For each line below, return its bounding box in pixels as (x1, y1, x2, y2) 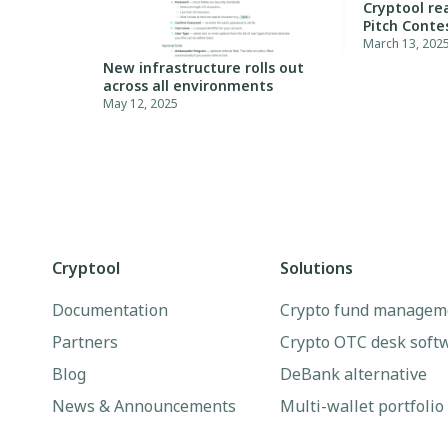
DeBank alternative (280, 363, 427, 385)
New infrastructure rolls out (103, 58, 305, 77)
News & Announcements (52, 395, 236, 417)
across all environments (103, 76, 274, 95)
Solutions (280, 257, 353, 279)
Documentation (52, 299, 168, 321)
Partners (52, 331, 118, 353)
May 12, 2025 (103, 95, 179, 112)
